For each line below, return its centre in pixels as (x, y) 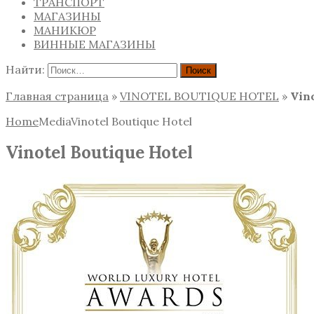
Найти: (25, 69)
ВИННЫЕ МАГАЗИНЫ (95, 44)
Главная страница (57, 96)
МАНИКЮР (65, 30)
